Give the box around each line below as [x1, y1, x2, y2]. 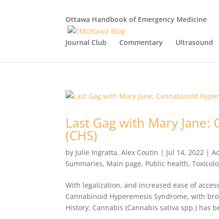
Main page [107, 159, 142, 168]
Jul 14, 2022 [166, 148, 204, 157]
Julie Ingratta [75, 148, 118, 157]
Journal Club [66, 38, 107, 47]
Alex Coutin [121, 148, 159, 157]
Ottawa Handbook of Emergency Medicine [66, 15, 207, 24]
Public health [145, 159, 189, 168]
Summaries [66, 159, 103, 168]
